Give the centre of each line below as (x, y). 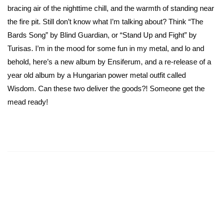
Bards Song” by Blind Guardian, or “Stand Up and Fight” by (102, 35)
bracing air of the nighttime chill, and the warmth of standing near (111, 8)
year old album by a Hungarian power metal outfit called (97, 75)
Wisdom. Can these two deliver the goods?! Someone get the (106, 88)
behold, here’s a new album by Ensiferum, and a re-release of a (109, 61)
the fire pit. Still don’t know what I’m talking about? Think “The (105, 21)
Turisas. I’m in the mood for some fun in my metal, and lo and (106, 48)
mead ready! (28, 102)
